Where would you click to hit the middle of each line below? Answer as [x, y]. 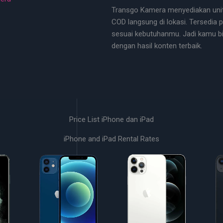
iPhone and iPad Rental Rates [111, 139]
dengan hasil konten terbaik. [157, 46]
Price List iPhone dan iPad [111, 119]
